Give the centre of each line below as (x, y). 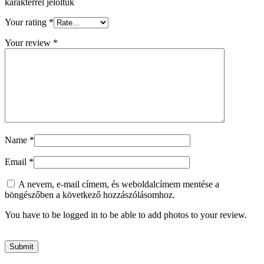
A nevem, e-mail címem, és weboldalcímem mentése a (119, 184)
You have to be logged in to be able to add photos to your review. (126, 214)
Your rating (27, 22)
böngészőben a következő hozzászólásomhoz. (90, 194)
